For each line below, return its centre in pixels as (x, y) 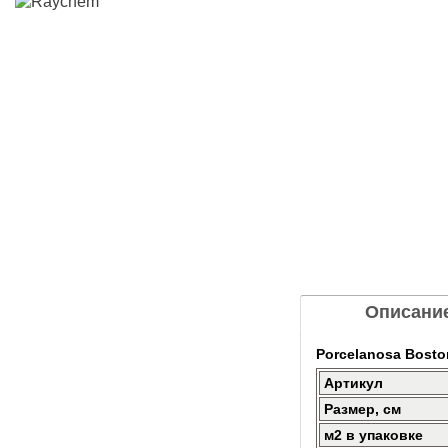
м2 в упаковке (373, 435)
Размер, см (362, 409)
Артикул (353, 383)
